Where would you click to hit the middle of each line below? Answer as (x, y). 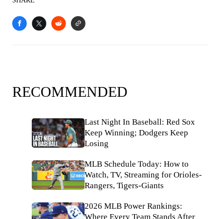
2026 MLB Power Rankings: (133, 206)
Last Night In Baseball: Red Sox (140, 122)
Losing (97, 143)
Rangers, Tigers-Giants (124, 186)
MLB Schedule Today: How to (137, 164)
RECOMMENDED (70, 92)
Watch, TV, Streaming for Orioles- (143, 175)
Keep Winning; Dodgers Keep (136, 133)
